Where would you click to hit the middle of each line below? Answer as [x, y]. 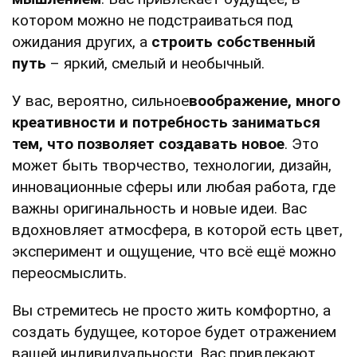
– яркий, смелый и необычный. [155, 64]
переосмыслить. [69, 273]
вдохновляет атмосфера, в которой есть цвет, [177, 230]
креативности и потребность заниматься [166, 123]
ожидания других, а [82, 42]
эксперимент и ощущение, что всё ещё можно [174, 252]
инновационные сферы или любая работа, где [174, 187]
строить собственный [233, 42]
